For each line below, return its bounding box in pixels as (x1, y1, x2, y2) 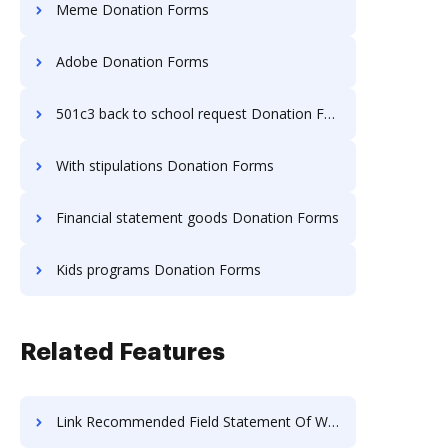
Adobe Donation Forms (56, 52, 209, 71)
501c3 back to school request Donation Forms (56, 104, 324, 123)
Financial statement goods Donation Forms (56, 208, 339, 227)
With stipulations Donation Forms (56, 156, 274, 175)
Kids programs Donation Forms (56, 260, 261, 279)
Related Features (20, 340, 225, 364)
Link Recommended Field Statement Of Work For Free (56, 412, 328, 431)
